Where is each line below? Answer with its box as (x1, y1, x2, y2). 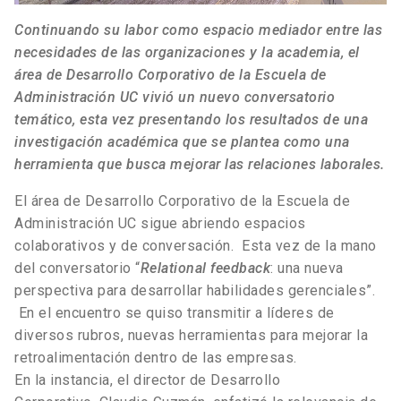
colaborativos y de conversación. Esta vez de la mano (14, 237, 377, 255)
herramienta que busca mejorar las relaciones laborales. (14, 156, 385, 174)
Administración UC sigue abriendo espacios (14, 215, 306, 233)
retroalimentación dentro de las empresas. (14, 349, 297, 367)
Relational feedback (140, 260, 270, 277)
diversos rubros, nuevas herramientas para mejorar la (14, 327, 368, 345)
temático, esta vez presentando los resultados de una (14, 111, 368, 129)
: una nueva (270, 260, 344, 277)
